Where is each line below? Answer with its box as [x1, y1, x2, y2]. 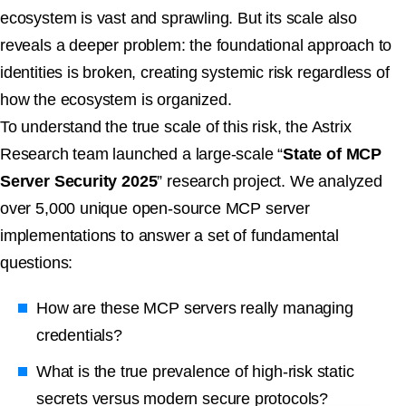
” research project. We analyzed [157, 172, 382, 191]
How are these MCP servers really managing [36, 299, 353, 318]
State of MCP [283, 145, 382, 164]
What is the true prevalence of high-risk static [36, 362, 354, 382]
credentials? [36, 326, 122, 345]
